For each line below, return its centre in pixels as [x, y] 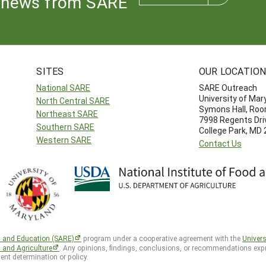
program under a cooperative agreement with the [162, 238]
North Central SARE [73, 101]
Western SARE [64, 140]
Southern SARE [66, 127]
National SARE [64, 88]
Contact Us [220, 144]
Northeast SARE [67, 114]
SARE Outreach [228, 88]
